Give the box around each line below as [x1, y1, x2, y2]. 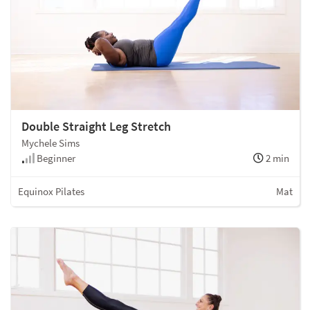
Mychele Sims [21, 136, 80, 149]
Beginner [35, 151, 75, 165]
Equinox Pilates [18, 184, 84, 198]
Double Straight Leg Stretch [21, 118, 171, 134]
